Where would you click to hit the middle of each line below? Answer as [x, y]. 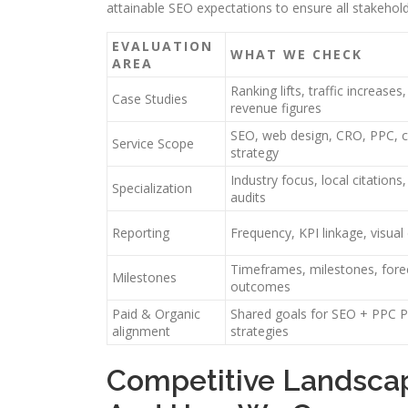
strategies [260, 331]
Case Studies [150, 99]
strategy [255, 153]
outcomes [260, 286]
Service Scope [153, 143]
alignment [141, 331]
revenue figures [276, 108]
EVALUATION [163, 46]
